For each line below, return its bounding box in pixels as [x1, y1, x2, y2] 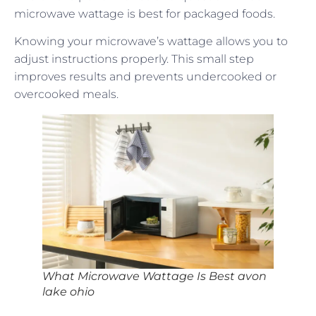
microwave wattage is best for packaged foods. [14, 6, 275, 20]
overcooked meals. [14, 87, 119, 101]
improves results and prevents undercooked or [14, 69, 276, 83]
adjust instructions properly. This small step [14, 51, 254, 66]
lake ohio [42, 284, 95, 298]
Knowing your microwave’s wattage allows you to [14, 34, 288, 48]
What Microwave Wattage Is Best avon [42, 269, 267, 283]
